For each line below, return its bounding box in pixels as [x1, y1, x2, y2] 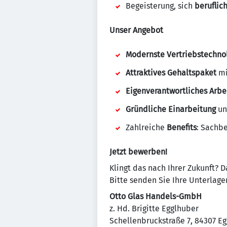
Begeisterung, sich [126, 1, 195, 11]
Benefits [167, 123, 197, 132]
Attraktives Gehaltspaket [126, 68, 216, 78]
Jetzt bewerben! [109, 147, 167, 157]
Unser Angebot [109, 25, 163, 35]
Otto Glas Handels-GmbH [109, 192, 202, 201]
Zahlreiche [126, 123, 167, 132]
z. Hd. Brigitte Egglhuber [109, 204, 199, 213]
